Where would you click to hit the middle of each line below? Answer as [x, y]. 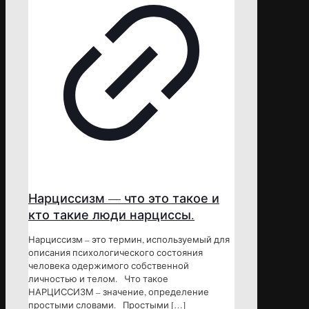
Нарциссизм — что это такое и [124, 198]
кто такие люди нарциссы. [111, 215]
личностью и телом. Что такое [98, 279]
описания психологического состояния [116, 253]
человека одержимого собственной [109, 266]
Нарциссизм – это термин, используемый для [129, 240]
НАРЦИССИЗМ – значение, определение [119, 292]
